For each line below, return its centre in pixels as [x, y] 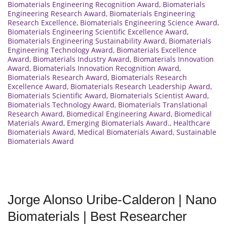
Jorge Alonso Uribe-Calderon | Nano [112, 200]
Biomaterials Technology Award [61, 105]
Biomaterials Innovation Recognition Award [106, 68]
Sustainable [196, 132]
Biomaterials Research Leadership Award [140, 87]
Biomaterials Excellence [157, 50]
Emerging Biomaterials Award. [118, 123]
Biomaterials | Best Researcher [97, 217]
